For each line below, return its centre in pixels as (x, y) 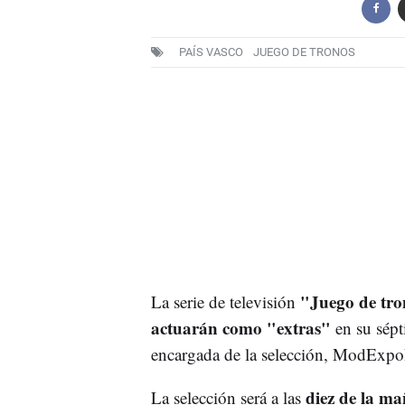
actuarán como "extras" (243, 327)
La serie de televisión (225, 301)
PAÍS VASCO (211, 52)
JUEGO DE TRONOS (304, 52)
